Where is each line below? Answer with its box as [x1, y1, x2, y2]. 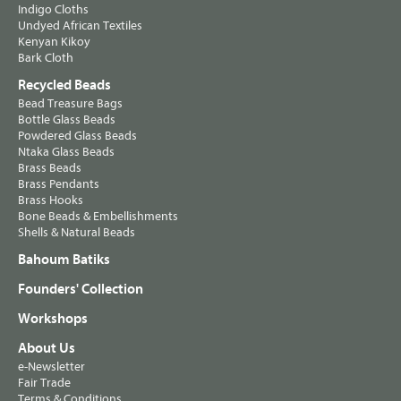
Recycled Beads [18, 77, 111, 94]
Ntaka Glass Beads [18, 144, 115, 160]
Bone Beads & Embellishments [18, 209, 178, 225]
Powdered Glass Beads [18, 128, 137, 144]
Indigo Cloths [18, 2, 89, 18]
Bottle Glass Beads [18, 112, 115, 128]
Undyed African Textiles [18, 18, 142, 34]
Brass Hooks [18, 192, 83, 209]
